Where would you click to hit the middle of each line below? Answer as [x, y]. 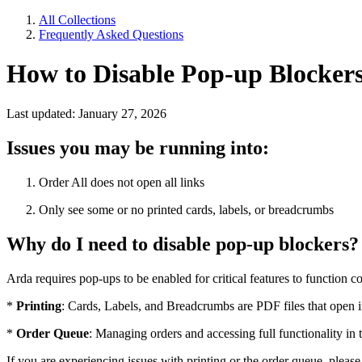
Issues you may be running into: [138, 147]
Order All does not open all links [122, 182]
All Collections [77, 20]
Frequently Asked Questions [111, 34]
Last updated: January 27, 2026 [86, 113]
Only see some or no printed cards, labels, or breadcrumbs [186, 209]
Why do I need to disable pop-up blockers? [183, 244]
